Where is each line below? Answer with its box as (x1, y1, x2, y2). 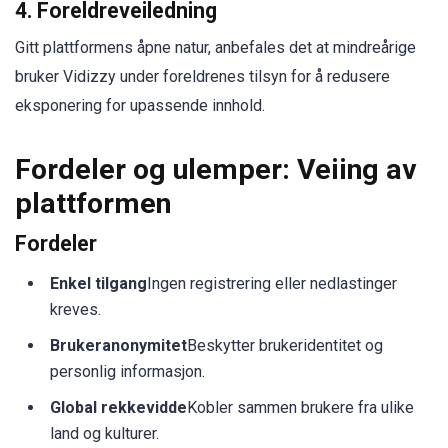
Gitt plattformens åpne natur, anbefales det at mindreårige (15, 37, 416, 57)
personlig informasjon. (50, 361, 205, 381)
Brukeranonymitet (50, 335, 187, 355)
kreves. (50, 299, 101, 319)
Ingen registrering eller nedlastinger (147, 273, 397, 293)
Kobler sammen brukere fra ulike (187, 397, 414, 417)
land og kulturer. (50, 423, 159, 443)
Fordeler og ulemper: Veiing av (15, 152, 417, 186)
